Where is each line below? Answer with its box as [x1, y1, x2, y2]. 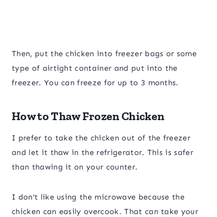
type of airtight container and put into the [12, 63, 178, 73]
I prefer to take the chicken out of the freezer [12, 133, 191, 143]
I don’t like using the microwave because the [12, 192, 185, 202]
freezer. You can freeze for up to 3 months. [12, 78, 179, 88]
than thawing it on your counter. [12, 162, 138, 172]
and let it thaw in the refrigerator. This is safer [12, 148, 194, 157]
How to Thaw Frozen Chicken [12, 109, 165, 124]
